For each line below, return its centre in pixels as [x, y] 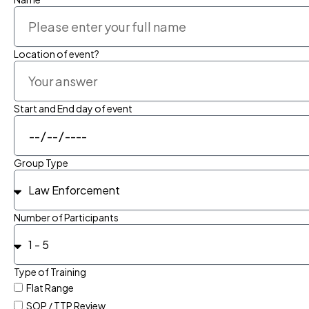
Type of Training [50, 272]
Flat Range [50, 288]
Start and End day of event [73, 108]
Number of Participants [66, 217]
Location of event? [57, 54]
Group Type [41, 163]
